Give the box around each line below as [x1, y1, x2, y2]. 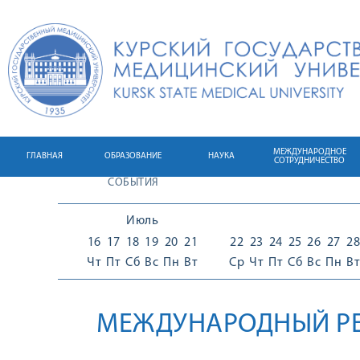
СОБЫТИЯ [108, 177, 159, 189]
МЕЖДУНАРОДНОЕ [272, 148, 346, 157]
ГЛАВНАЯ [26, 152, 63, 161]
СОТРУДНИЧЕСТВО [274, 157, 345, 166]
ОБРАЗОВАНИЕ [104, 152, 162, 161]
